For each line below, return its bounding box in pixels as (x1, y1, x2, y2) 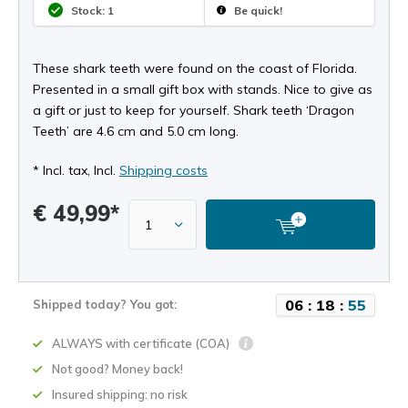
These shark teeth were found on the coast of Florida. (33, 60, 357, 76)
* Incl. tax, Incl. (33, 162, 119, 178)
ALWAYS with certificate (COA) (52, 336, 232, 351)
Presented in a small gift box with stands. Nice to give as (33, 81, 372, 97)
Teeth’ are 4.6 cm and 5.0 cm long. (33, 123, 239, 139)
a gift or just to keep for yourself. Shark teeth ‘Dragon (33, 102, 354, 118)
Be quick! (231, 3, 282, 17)
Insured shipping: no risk (52, 387, 188, 402)
